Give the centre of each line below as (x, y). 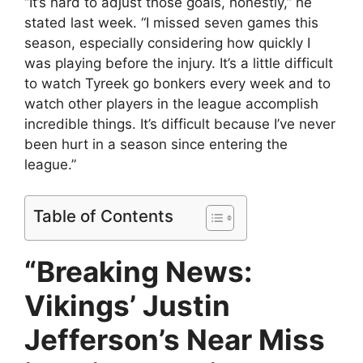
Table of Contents (103, 216)
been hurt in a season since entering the (156, 144)
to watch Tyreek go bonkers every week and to (177, 83)
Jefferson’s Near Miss (175, 340)
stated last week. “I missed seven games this (171, 22)
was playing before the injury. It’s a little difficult (179, 63)
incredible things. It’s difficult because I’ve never (180, 124)
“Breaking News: (138, 272)
